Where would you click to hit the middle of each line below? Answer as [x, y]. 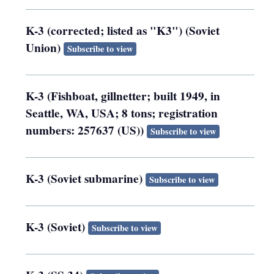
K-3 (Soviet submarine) [86, 178]
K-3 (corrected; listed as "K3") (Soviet [123, 30]
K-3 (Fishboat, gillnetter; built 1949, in [123, 96]
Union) [45, 47]
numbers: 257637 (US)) [87, 130]
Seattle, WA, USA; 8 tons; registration [122, 113]
